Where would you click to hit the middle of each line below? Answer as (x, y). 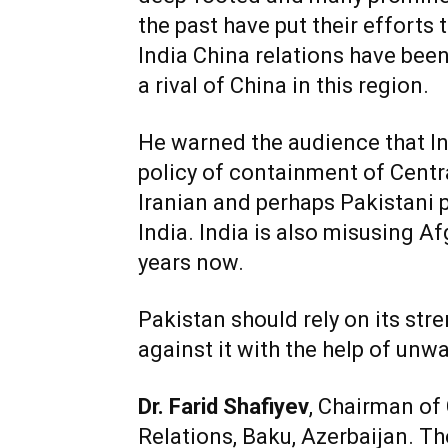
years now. (191, 263)
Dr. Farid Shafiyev (223, 407)
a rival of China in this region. (283, 86)
